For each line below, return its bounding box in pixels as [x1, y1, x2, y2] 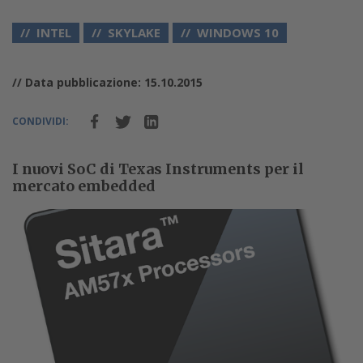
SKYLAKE [108, 23, 160, 41]
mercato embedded [12, 176, 156, 195]
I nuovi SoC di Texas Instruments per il [12, 159, 304, 178]
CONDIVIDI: [12, 113, 69, 128]
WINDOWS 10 [197, 23, 279, 41]
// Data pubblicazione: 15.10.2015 [12, 74, 203, 90]
